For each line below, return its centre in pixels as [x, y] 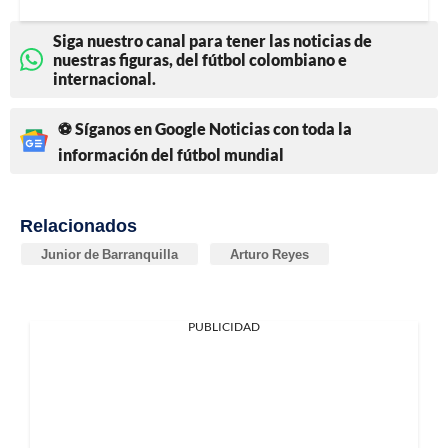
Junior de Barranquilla [109, 253]
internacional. [104, 78]
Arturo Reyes [269, 253]
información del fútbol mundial [171, 154]
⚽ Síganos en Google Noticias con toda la [205, 128]
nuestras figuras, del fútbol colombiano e [200, 59]
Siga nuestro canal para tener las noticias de [212, 40]
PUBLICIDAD [224, 326]
